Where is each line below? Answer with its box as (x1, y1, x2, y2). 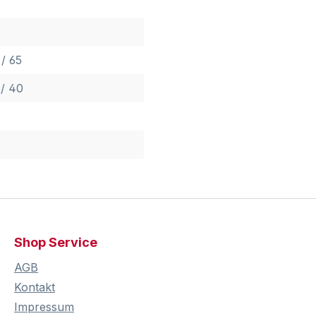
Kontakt (14, 280, 55, 295)
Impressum (14, 300, 74, 315)
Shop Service (14, 235, 97, 250)
